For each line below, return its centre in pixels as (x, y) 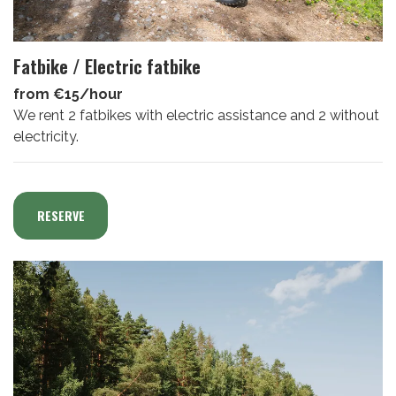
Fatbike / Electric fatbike (107, 65)
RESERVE (61, 215)
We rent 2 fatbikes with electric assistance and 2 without (196, 115)
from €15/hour (68, 94)
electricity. (46, 136)
